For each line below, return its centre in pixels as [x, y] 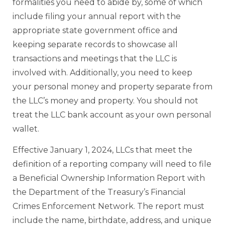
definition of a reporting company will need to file [112, 164]
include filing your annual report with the [97, 17]
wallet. [26, 129]
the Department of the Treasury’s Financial [99, 192]
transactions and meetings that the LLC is [95, 59]
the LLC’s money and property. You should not [105, 101]
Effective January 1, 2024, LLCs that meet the [102, 150]
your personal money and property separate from [113, 87]
